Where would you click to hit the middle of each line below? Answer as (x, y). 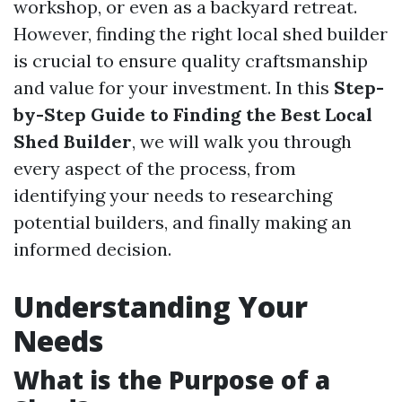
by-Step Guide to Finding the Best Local (193, 114)
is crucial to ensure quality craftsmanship (191, 61)
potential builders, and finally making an (183, 222)
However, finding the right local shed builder (201, 34)
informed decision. (92, 249)
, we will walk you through (242, 141)
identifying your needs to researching (173, 195)
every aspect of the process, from (155, 168)
